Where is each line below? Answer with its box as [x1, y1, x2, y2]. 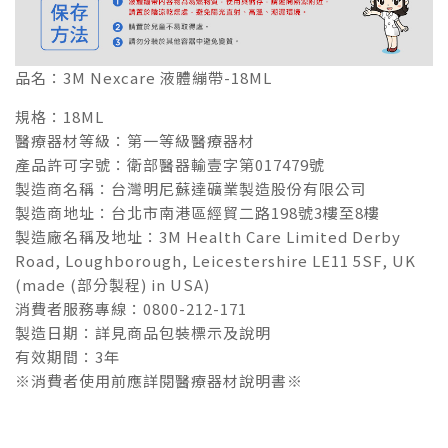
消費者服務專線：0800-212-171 [15, 298, 247, 320]
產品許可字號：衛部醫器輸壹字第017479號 [15, 154, 325, 176]
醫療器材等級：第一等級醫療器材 [15, 130, 255, 152]
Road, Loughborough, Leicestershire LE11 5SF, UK [15, 250, 416, 272]
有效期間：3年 [15, 346, 120, 368]
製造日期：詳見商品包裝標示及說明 [15, 322, 271, 344]
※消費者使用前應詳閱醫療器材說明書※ [15, 370, 303, 392]
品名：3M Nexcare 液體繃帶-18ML [15, 67, 272, 89]
